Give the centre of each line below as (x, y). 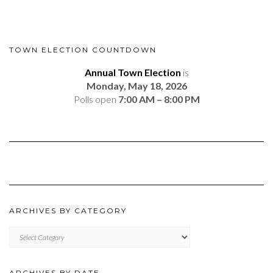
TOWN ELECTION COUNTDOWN (83, 50)
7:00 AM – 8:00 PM (159, 99)
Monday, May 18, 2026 (136, 86)
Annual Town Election (133, 73)
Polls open (96, 99)
